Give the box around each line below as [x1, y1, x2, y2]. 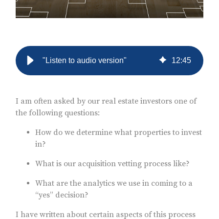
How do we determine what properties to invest [35, 128, 202, 138]
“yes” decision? [35, 190, 88, 200]
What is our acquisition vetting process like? [35, 159, 192, 169]
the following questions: [16, 108, 102, 118]
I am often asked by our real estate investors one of [16, 96, 197, 107]
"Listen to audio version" [43, 56, 127, 65]
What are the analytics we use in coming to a [35, 178, 193, 189]
